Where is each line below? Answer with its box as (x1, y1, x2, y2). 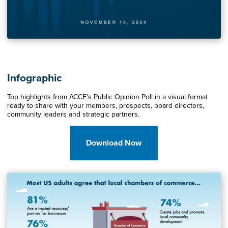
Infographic (7, 71, 62, 84)
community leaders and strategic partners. (7, 109, 139, 119)
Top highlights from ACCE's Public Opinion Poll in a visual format (7, 92, 208, 101)
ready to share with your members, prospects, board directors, (7, 101, 204, 110)
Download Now (86, 137, 142, 148)
